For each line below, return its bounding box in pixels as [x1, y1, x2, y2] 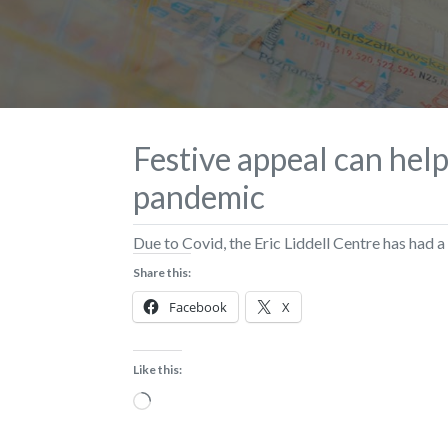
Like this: [133, 361, 182, 377]
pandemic [133, 176, 265, 216]
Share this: [133, 264, 191, 280]
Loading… [150, 387, 217, 407]
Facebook [169, 297, 227, 316]
